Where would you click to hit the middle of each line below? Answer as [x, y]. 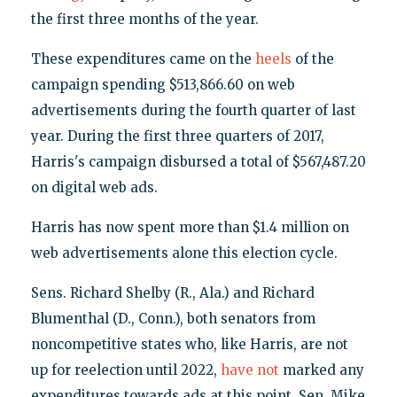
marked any [321, 370]
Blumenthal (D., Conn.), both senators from [173, 318]
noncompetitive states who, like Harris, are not [189, 344]
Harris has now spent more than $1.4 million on [190, 227]
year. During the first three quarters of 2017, [177, 136]
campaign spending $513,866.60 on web [163, 84]
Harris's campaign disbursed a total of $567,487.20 [198, 161]
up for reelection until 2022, [125, 370]
